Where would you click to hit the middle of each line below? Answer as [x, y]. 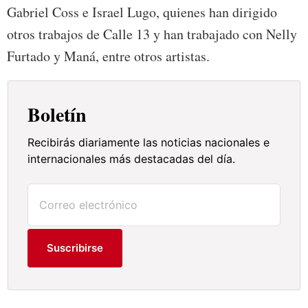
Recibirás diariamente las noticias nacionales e [149, 143]
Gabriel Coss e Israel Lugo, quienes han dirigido [142, 12]
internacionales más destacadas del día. [132, 159]
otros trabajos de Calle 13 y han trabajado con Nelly [152, 34]
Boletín [57, 115]
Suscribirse [75, 248]
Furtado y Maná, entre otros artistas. [108, 56]
